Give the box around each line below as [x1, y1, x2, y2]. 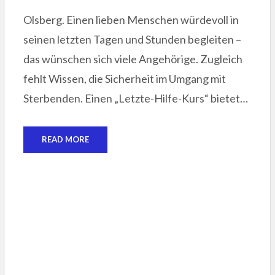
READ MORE [41, 134, 89, 144]
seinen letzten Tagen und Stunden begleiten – [23, 32, 241, 46]
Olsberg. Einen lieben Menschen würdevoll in [23, 12, 239, 26]
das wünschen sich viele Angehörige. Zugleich [23, 52, 242, 66]
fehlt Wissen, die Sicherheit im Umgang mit [23, 71, 226, 85]
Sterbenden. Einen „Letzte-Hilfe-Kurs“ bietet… [23, 91, 248, 105]
